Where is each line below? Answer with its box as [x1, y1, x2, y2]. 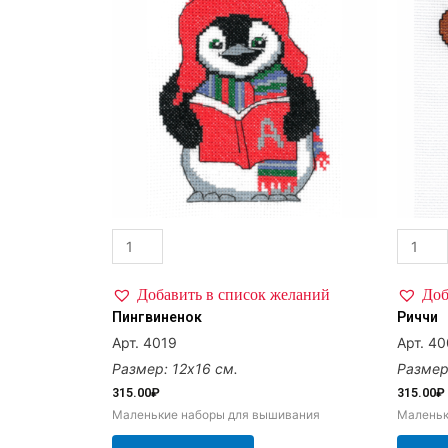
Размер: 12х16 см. [112, 359, 238, 377]
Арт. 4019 [112, 333, 177, 351]
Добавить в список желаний [137, 282, 330, 304]
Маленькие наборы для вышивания [112, 407, 320, 423]
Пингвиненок [112, 308, 202, 325]
